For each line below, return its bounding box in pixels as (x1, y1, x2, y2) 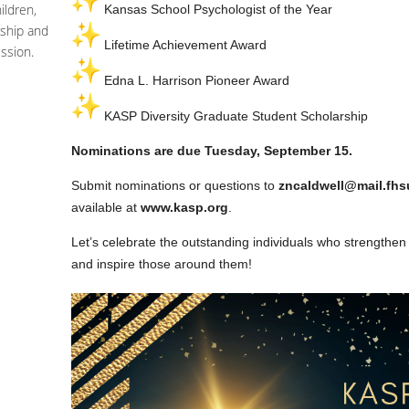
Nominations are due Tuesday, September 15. (71, 143, 352, 159)
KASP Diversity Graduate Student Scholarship (100, 109, 368, 124)
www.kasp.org (141, 200, 228, 215)
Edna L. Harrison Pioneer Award (100, 73, 289, 89)
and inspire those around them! (71, 257, 256, 272)
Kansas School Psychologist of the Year (100, 2, 332, 17)
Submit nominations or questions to (71, 178, 278, 194)
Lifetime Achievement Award (100, 37, 267, 53)
